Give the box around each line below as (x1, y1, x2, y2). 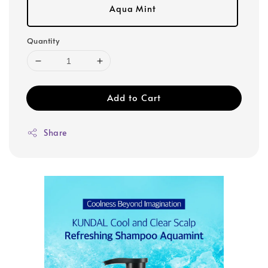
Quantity (27, 35, 60, 46)
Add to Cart (107, 91, 161, 103)
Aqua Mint (109, 3, 156, 14)
